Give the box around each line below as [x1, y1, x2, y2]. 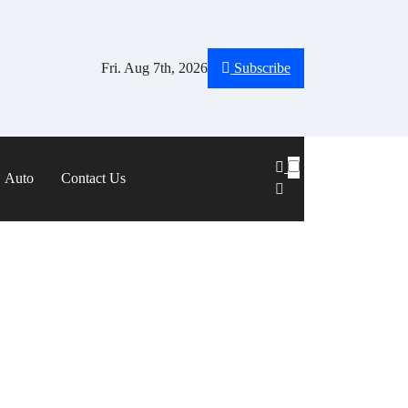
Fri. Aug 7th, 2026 [101, 60, 208, 76]
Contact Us [61, 170, 126, 187]
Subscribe [234, 60, 291, 76]
